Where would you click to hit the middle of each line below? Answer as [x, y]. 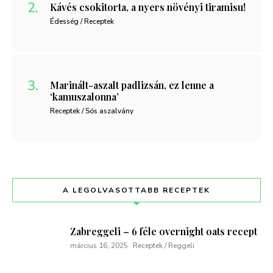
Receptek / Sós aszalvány [92, 111]
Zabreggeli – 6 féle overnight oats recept [164, 232]
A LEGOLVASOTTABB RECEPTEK [136, 190]
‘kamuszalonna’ [84, 97]
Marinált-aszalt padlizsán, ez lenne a [132, 85]
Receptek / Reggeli [164, 246]
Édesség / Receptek [82, 22]
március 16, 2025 [99, 246]
